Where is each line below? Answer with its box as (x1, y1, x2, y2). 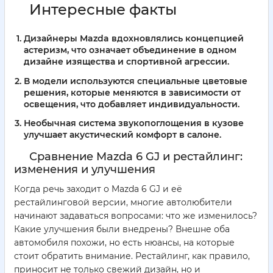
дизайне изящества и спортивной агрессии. (24, 55, 229, 67)
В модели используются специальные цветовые (24, 75, 247, 87)
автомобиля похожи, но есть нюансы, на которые (14, 237, 235, 249)
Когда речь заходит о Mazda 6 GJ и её (14, 183, 182, 195)
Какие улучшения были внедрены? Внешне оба (14, 224, 230, 235)
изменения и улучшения (14, 163, 155, 177)
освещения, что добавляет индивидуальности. (24, 98, 239, 110)
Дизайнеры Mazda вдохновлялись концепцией (24, 32, 244, 44)
